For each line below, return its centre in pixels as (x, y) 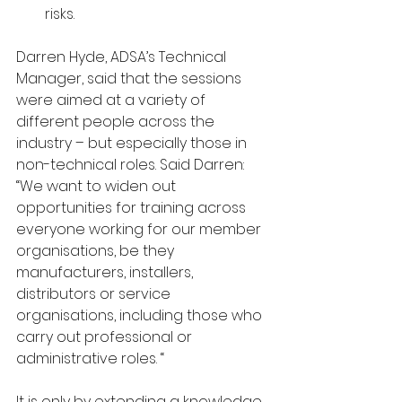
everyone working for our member (140, 229)
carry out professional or (106, 336)
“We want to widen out (98, 186)
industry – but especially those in (133, 143)
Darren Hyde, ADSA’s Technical (123, 57)
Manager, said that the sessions (131, 78)
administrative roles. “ (90, 358)
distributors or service (95, 293)
